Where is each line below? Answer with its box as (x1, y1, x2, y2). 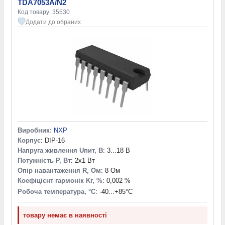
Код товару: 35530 (18, 8, 70, 16)
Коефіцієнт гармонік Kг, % (18, 176, 102, 184)
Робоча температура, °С (18, 187, 95, 195)
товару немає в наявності (23, 211, 107, 219)
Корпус (18, 136, 41, 144)
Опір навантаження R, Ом (18, 166, 101, 174)
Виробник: (18, 126, 52, 134)
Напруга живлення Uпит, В (18, 146, 103, 154)
